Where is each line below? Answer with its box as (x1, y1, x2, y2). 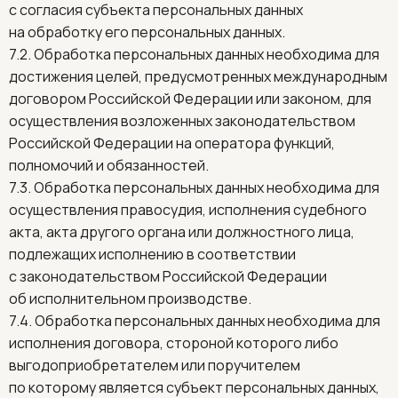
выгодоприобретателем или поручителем (9, 355, 300, 375)
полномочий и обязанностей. (9, 155, 209, 175)
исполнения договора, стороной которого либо (9, 333, 338, 353)
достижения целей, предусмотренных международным (9, 67, 387, 86)
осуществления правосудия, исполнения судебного (9, 200, 367, 219)
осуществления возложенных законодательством (9, 111, 355, 131)
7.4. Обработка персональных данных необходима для (9, 311, 380, 330)
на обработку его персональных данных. (9, 22, 285, 42)
